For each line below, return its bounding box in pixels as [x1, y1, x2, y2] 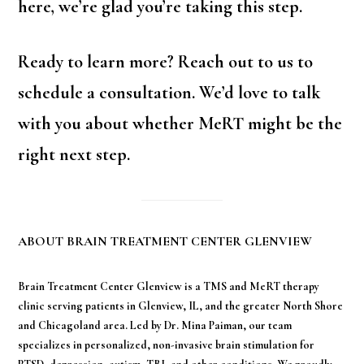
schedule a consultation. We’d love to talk [18, 82, 321, 104]
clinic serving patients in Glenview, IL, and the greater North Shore [18, 298, 344, 313]
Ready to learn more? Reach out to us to [18, 51, 314, 73]
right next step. [18, 144, 131, 166]
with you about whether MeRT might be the [18, 113, 343, 135]
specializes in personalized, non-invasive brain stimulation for [18, 337, 315, 352]
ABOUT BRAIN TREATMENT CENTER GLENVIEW [18, 232, 313, 249]
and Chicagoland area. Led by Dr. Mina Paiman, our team [18, 318, 292, 332]
